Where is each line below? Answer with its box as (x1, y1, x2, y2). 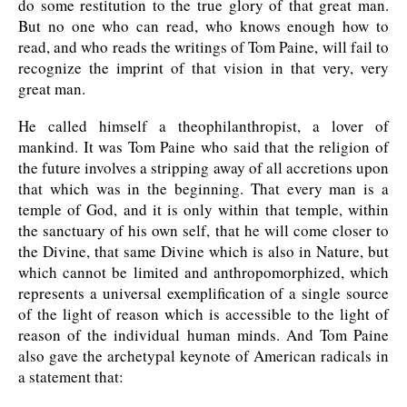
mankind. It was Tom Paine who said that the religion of (18, 136, 389, 158)
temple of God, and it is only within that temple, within (18, 199, 389, 221)
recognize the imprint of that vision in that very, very (18, 57, 389, 79)
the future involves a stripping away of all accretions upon (18, 157, 389, 179)
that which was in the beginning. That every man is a (18, 178, 389, 200)
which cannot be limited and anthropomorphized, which (18, 262, 389, 283)
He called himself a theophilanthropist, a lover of (18, 115, 389, 137)
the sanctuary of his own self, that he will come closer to (18, 220, 389, 242)
